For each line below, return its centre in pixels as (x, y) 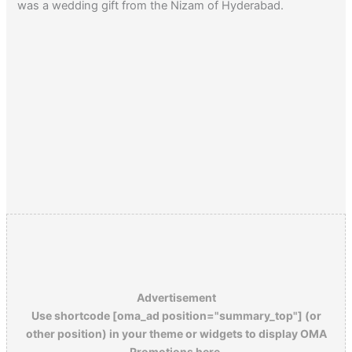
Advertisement (176, 297)
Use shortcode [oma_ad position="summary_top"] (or (176, 315)
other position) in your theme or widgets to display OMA (176, 333)
